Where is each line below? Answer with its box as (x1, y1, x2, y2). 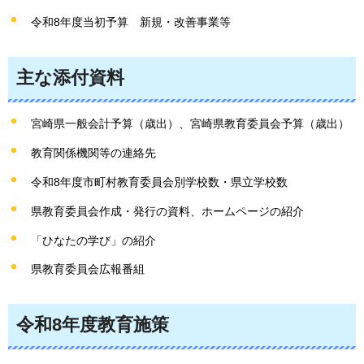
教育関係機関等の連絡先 (31, 146, 156, 160)
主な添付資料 (16, 67, 124, 88)
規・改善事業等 (151, 15, 231, 28)
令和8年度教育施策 (16, 314, 169, 336)
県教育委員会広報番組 (31, 262, 145, 276)
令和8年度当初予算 (31, 15, 128, 28)
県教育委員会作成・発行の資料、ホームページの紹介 (31, 204, 304, 218)
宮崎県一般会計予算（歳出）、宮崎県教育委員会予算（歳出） (31, 117, 349, 131)
